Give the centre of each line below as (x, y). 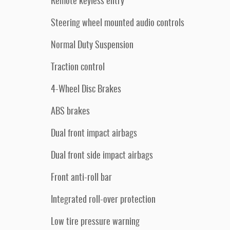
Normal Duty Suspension (92, 46)
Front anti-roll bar (81, 178)
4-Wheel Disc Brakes (86, 90)
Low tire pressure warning (95, 222)
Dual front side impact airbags (102, 156)
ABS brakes (70, 112)
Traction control (78, 68)
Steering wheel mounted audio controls (118, 24)
